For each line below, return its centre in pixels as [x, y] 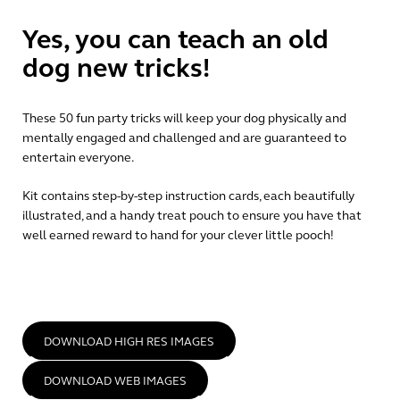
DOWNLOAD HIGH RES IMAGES [129, 342]
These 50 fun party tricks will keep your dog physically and [184, 118]
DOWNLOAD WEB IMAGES [115, 381]
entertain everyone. [78, 157]
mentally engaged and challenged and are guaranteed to [184, 137]
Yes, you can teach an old [175, 40]
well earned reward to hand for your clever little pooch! [178, 235]
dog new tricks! [116, 68]
